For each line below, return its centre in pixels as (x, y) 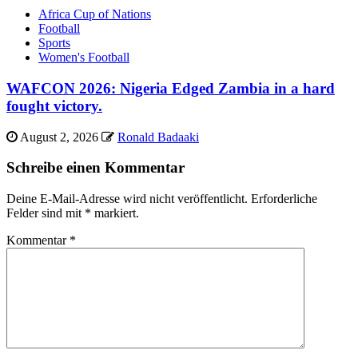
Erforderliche (284, 199)
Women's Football (84, 58)
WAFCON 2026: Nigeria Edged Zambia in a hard (171, 88)
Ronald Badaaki (158, 137)
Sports (54, 43)
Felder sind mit (46, 213)
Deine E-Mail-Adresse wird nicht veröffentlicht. (127, 199)
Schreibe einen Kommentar (95, 168)
